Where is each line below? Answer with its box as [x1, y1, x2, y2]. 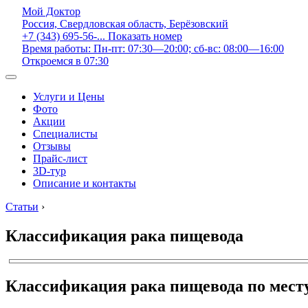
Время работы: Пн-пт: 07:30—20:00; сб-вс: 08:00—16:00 [22, 43, 284, 54]
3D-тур [33, 165, 66, 177]
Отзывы [33, 140, 71, 152]
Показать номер [108, 30, 182, 42]
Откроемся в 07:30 [22, 55, 109, 67]
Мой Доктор [22, 5, 80, 17]
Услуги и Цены [33, 91, 104, 102]
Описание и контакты [33, 177, 136, 189]
